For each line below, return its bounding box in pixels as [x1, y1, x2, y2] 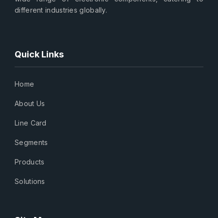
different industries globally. [15, 5, 108, 14]
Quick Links [15, 49, 64, 59]
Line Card [15, 118, 47, 127]
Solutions [15, 177, 45, 185]
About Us [15, 99, 45, 108]
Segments [15, 138, 48, 146]
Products [15, 157, 45, 166]
